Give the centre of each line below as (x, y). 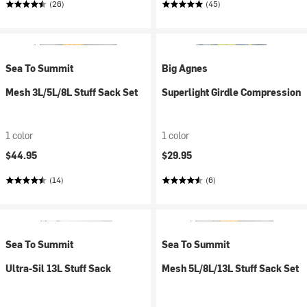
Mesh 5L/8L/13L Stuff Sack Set (230, 268)
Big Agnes (185, 68)
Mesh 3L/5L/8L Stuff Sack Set (72, 92)
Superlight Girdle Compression (231, 92)
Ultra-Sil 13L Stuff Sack (58, 268)
